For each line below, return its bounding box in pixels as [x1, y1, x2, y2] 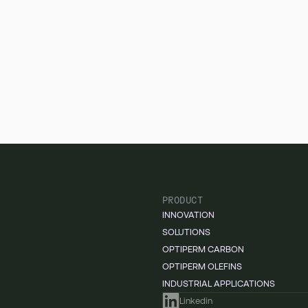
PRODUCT [162, 192, 203, 206]
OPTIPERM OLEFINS [162, 261, 242, 272]
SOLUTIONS [162, 226, 210, 237]
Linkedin [179, 295, 212, 306]
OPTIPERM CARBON [162, 243, 244, 254]
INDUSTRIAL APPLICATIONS [162, 278, 275, 289]
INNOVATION [162, 209, 214, 220]
